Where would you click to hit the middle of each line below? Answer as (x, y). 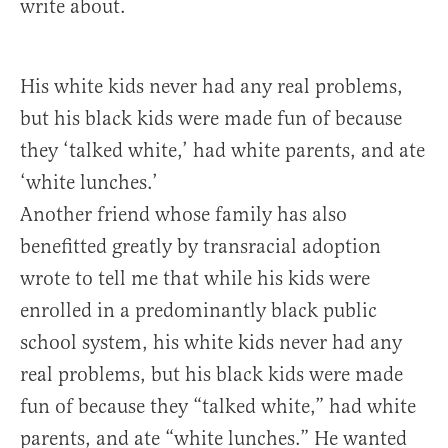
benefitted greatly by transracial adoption (200, 247)
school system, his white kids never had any (211, 343)
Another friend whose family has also (183, 215)
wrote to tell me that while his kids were (195, 279)
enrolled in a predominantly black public (198, 311)
